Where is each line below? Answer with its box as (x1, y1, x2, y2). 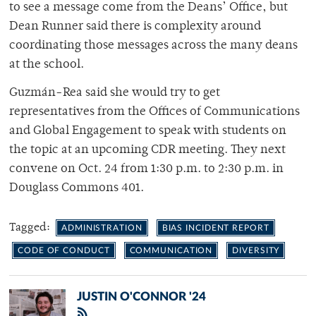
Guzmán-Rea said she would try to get (9, 86, 220, 99)
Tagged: (9, 221, 53, 233)
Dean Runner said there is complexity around (9, 20, 261, 33)
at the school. (9, 58, 84, 71)
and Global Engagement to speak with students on (9, 124, 286, 138)
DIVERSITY (232, 245, 280, 255)
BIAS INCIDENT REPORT (162, 223, 269, 232)
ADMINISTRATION (61, 223, 142, 232)
